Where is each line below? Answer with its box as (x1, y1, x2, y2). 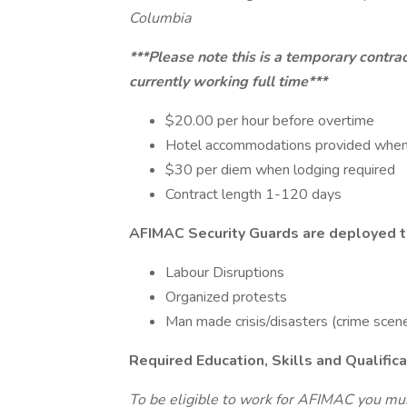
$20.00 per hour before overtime (165, 111, 374, 131)
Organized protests (165, 287, 287, 307)
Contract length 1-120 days (165, 184, 342, 204)
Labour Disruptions (165, 263, 284, 283)
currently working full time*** (129, 72, 327, 92)
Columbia (129, 8, 191, 28)
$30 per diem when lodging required (165, 160, 395, 180)
